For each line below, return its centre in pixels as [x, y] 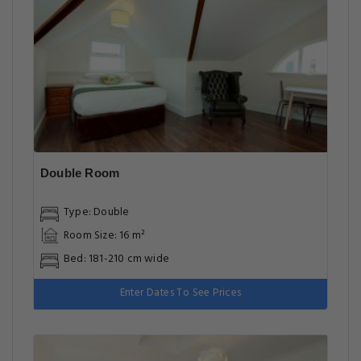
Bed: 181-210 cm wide [116, 259]
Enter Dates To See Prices [180, 293]
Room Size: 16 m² [105, 235]
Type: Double [97, 212]
